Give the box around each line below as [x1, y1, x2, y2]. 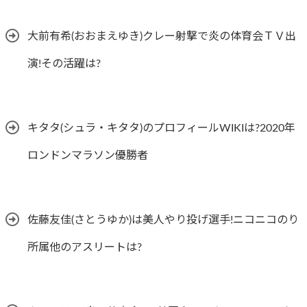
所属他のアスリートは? [27, 241, 142, 253]
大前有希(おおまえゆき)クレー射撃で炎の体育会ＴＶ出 [27, 30, 296, 42]
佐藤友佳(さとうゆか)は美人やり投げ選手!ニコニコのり [27, 214, 299, 225]
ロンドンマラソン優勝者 [27, 149, 148, 161]
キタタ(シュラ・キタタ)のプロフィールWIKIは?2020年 [27, 122, 295, 134]
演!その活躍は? [27, 58, 101, 69]
